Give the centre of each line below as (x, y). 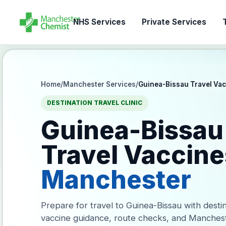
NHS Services (99, 22)
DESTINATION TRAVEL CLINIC (95, 103)
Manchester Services (100, 84)
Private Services (174, 22)
